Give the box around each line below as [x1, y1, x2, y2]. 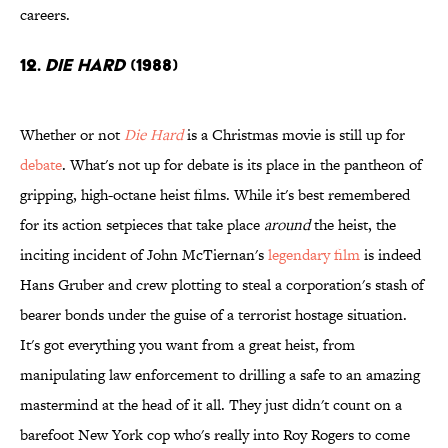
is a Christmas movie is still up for [183, 124, 405, 146]
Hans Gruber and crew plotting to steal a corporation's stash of [20, 274, 424, 296]
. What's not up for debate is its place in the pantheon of [62, 154, 422, 176]
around [264, 214, 310, 236]
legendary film [268, 244, 360, 266]
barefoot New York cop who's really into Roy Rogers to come [20, 424, 410, 446]
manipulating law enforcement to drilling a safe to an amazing [20, 364, 420, 386]
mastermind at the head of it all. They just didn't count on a [20, 394, 402, 416]
